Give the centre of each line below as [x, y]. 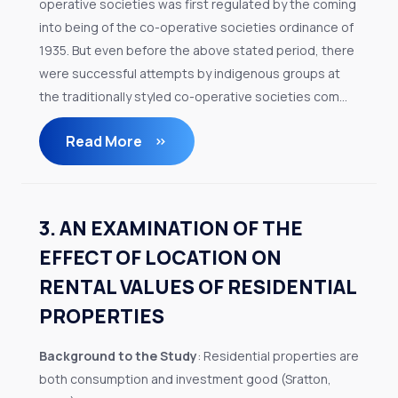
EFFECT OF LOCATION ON [160, 258]
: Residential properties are [278, 356]
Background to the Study [118, 356]
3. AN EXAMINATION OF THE [171, 228]
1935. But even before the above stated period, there [197, 50]
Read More [105, 141]
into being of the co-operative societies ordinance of [196, 27]
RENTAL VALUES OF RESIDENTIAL [198, 287]
